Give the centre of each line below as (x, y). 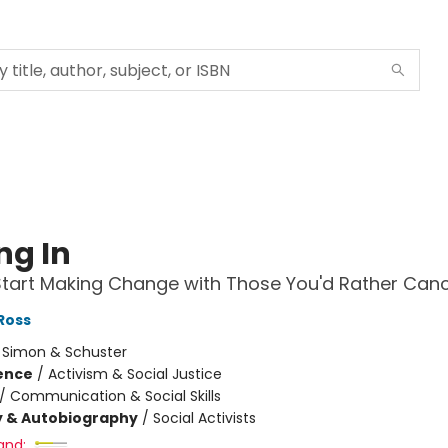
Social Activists (204, 418)
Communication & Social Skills (115, 396)
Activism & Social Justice (134, 374)
